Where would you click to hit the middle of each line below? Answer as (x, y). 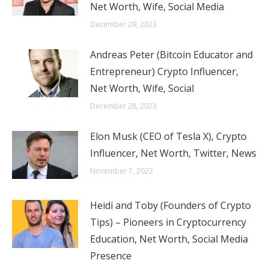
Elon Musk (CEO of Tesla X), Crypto (168, 137)
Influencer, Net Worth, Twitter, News (173, 153)
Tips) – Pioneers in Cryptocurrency (168, 222)
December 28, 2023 (123, 106)
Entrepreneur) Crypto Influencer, (164, 72)
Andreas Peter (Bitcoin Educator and (171, 55)
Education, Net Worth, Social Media (169, 239)
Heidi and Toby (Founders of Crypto (171, 206)
